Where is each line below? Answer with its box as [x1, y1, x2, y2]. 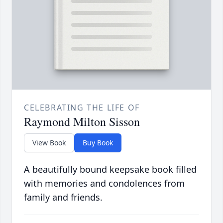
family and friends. [24, 191, 103, 203]
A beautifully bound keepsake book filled [24, 163, 197, 175]
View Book [32, 137, 66, 147]
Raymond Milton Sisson [24, 113, 140, 129]
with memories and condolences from [24, 177, 185, 189]
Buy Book [83, 137, 113, 147]
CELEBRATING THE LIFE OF [24, 102, 140, 113]
